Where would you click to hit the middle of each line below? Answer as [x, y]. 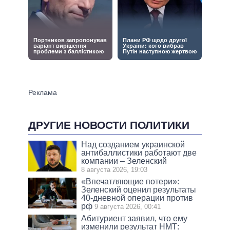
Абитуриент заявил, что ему [135, 218]
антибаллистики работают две [139, 152]
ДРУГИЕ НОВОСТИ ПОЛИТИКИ [109, 125]
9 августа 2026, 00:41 [128, 206]
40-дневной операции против [137, 198]
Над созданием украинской [133, 144]
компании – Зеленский [124, 161]
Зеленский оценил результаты [139, 189]
